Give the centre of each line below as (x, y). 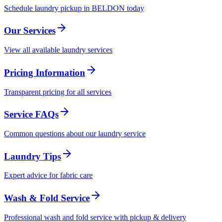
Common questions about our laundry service (75, 133)
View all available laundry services (58, 50)
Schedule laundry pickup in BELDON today (74, 8)
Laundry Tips (32, 156)
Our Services (30, 31)
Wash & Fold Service (47, 198)
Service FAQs (31, 114)
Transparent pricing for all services (58, 92)
